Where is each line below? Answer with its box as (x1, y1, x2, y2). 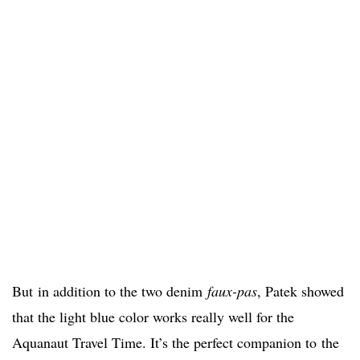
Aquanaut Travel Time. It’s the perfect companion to (12, 333, 317, 353)
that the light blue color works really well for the (12, 307, 294, 327)
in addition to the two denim (38, 281, 207, 301)
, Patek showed (257, 281, 344, 301)
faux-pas (207, 281, 257, 301)
